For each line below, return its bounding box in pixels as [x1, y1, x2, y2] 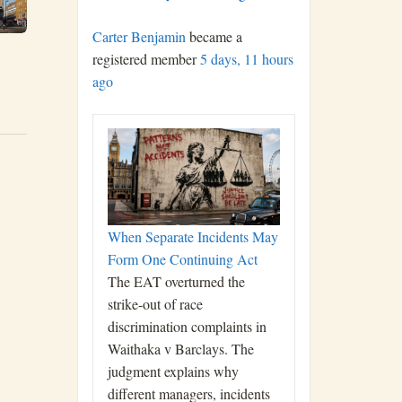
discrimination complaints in [108, 317, 267, 336]
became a [186, 27, 242, 46]
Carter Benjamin [92, 27, 186, 46]
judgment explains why [108, 362, 239, 380]
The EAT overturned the [108, 272, 245, 291]
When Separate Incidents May [108, 227, 278, 246]
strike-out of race [108, 294, 203, 313]
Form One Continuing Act [108, 249, 258, 268]
